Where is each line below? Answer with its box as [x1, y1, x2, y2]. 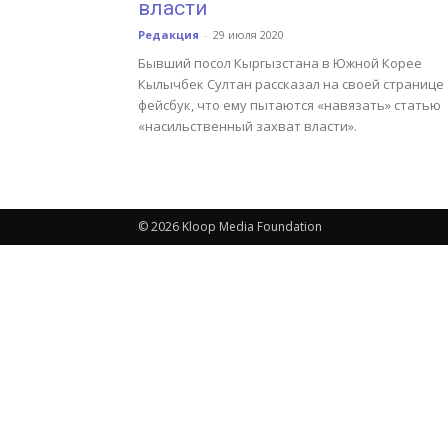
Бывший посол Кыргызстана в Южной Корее [138, 54, 422, 72]
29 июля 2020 [213, 27, 284, 42]
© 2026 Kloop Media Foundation [138, 218, 322, 235]
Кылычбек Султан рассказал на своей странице [138, 75, 444, 93]
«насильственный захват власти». [138, 117, 357, 135]
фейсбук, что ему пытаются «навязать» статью [138, 96, 441, 114]
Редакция [138, 27, 199, 42]
